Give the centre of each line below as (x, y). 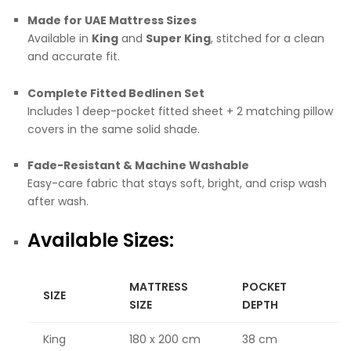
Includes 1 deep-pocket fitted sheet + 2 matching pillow (180, 111)
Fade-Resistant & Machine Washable (138, 166)
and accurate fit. (74, 56)
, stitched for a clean (268, 38)
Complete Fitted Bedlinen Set (116, 93)
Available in (60, 38)
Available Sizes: (101, 241)
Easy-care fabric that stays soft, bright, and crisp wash (177, 184)
